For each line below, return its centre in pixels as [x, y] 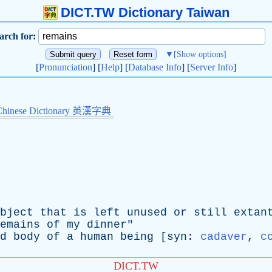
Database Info [155, 67]
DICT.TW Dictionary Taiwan [145, 12]
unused [147, 212]
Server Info [212, 67]
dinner [107, 225]
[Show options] [200, 54]
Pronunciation [66, 67]
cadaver [224, 237]
